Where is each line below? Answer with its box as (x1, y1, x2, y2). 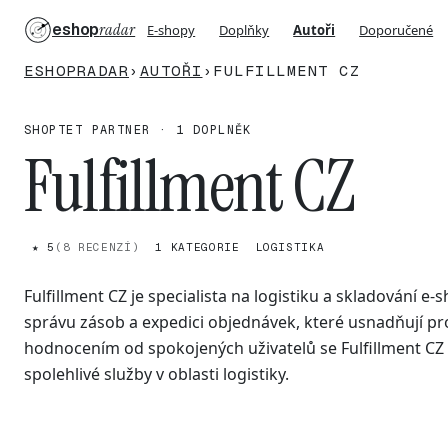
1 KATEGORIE (155, 240, 240, 254)
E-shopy (147, 20, 196, 39)
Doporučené (359, 20, 434, 39)
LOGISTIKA (255, 240, 325, 254)
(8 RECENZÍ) (54, 240, 140, 254)
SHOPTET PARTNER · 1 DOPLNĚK (24, 122, 252, 138)
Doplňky (219, 20, 270, 39)
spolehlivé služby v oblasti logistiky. (24, 363, 289, 385)
